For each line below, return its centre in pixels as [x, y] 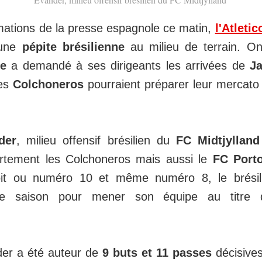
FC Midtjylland [218, 141]
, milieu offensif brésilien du [96, 141]
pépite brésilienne [73, 47]
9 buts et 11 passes [157, 253]
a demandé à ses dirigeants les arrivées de [128, 66]
